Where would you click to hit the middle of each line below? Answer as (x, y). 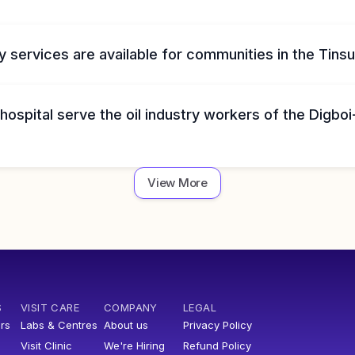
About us (126, 325)
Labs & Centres (59, 325)
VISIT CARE (50, 307)
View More (177, 183)
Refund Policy (217, 345)
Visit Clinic (46, 345)
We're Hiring (134, 345)
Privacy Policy (218, 325)
